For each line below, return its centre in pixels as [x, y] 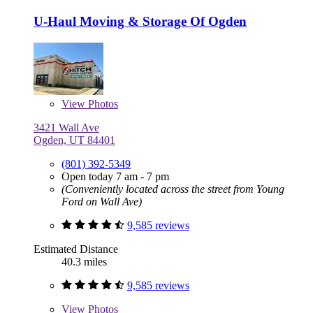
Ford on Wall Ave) [102, 201]
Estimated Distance [76, 249]
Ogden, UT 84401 [74, 140]
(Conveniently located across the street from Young [173, 189]
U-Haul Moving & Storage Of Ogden [140, 21]
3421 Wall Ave [66, 127]
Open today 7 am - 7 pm [115, 176]
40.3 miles [84, 261]
